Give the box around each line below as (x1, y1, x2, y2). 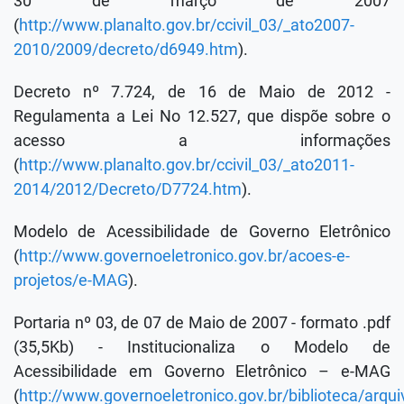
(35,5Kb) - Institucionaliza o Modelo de (14, 337, 390, 356)
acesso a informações (14, 131, 390, 150)
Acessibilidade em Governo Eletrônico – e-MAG (14, 362, 390, 381)
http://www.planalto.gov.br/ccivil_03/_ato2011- (19, 155, 354, 174)
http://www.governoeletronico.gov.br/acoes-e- (19, 246, 350, 265)
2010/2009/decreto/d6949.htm (14, 40, 238, 59)
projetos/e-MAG (14, 271, 128, 289)
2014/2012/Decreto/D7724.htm (14, 179, 242, 198)
